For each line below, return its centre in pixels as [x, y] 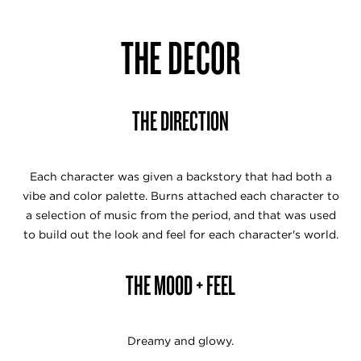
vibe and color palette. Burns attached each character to [180, 196]
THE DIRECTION [180, 120]
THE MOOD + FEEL [180, 285]
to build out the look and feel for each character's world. [180, 235]
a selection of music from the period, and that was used [180, 216]
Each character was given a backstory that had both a [180, 177]
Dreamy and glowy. [180, 341]
